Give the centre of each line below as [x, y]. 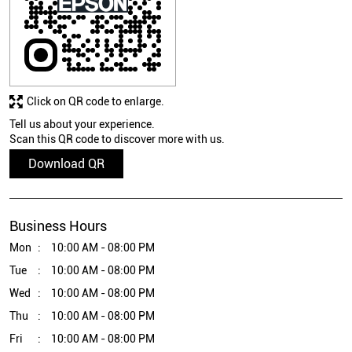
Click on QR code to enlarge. [95, 102]
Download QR [66, 164]
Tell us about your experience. [82, 125]
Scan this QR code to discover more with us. [117, 139]
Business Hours [58, 226]
